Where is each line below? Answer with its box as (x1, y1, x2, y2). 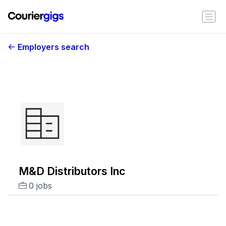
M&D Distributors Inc (18, 164, 126, 178)
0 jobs (28, 181, 52, 191)
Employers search (18, 42, 89, 52)
